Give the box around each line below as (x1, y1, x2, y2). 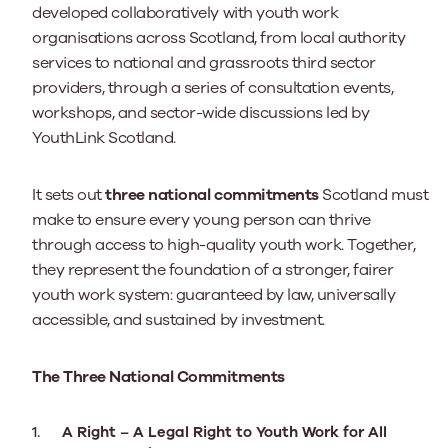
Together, (347, 234, 416, 256)
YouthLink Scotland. (32, 127, 176, 149)
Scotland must (318, 184, 429, 206)
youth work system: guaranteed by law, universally (32, 284, 396, 306)
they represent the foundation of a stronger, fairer (32, 259, 394, 281)
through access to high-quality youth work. (32, 234, 348, 256)
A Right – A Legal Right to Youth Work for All (62, 422, 387, 442)
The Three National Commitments (32, 366, 285, 388)
